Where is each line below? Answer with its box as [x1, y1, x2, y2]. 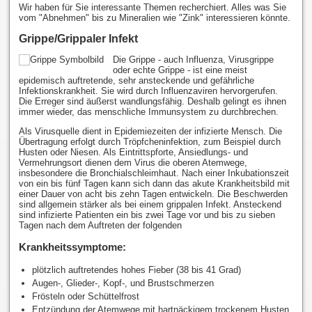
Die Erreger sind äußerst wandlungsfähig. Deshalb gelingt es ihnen [18, 95, 286, 107]
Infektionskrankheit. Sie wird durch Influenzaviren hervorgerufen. [18, 85, 278, 96]
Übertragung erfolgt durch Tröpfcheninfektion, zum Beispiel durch [18, 136, 281, 147]
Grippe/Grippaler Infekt [18, 32, 138, 45]
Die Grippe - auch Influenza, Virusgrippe [112, 54, 274, 65]
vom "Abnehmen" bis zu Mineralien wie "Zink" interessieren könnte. [18, 13, 290, 24]
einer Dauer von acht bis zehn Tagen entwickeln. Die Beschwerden [18, 188, 288, 199]
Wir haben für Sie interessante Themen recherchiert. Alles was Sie [18, 2, 286, 13]
